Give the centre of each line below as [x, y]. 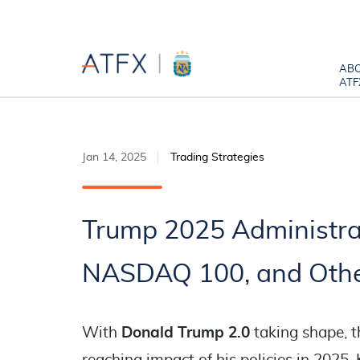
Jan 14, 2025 [114, 157]
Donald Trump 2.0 [186, 333]
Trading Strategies [217, 157]
